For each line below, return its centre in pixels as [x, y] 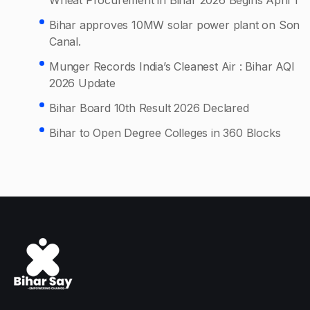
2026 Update [82, 83]
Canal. [65, 41]
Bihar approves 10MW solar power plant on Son [175, 25]
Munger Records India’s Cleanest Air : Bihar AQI [172, 66]
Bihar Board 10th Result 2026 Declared [149, 108]
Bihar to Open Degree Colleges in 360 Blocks [165, 133]
